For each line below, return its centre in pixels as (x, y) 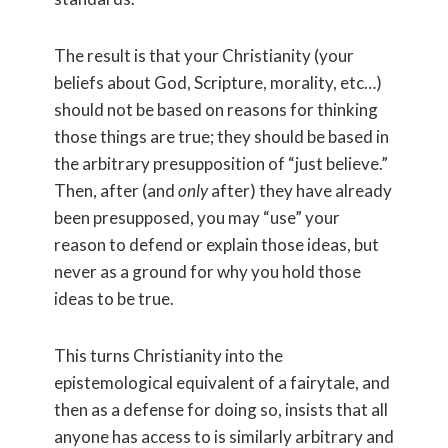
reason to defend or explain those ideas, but (216, 244)
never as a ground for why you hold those (207, 271)
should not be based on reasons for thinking (216, 109)
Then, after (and (116, 190)
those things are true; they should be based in (221, 136)
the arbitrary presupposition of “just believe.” (221, 163)
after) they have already (300, 190)
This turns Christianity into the (168, 355)
